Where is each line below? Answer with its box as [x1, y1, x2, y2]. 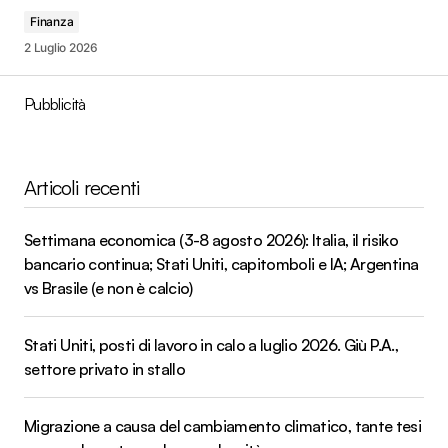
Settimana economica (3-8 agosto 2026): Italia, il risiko [24, 230, 399, 251]
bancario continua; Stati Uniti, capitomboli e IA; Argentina [24, 254, 419, 275]
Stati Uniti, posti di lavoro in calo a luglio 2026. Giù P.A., [24, 335, 398, 356]
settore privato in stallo [24, 359, 185, 380]
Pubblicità [24, 94, 86, 115]
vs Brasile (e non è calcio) [24, 278, 193, 299]
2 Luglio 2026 [24, 40, 98, 56]
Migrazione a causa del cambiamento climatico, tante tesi [24, 416, 422, 437]
